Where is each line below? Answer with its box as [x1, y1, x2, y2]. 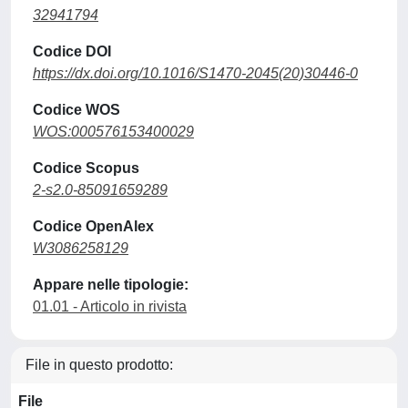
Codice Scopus [33, 160, 139, 176]
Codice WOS [33, 102, 120, 117]
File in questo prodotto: [25, 357, 173, 372]
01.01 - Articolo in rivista [33, 299, 187, 314]
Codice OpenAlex [33, 219, 154, 234]
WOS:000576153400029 [33, 124, 194, 139]
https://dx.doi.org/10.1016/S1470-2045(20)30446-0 [33, 66, 358, 81]
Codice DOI [33, 44, 111, 59]
